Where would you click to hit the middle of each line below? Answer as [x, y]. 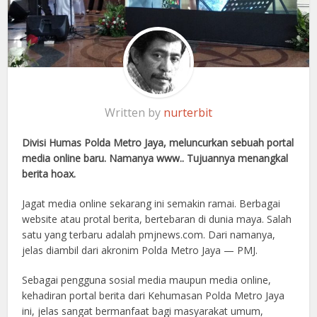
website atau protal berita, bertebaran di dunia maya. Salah [157, 219]
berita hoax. [49, 174]
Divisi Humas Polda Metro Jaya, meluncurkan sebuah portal [158, 143]
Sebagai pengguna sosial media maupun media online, [147, 280]
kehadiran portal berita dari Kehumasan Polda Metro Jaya [154, 296]
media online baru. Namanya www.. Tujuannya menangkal [155, 158]
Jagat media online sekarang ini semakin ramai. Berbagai [151, 204]
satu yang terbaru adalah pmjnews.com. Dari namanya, [149, 235]
